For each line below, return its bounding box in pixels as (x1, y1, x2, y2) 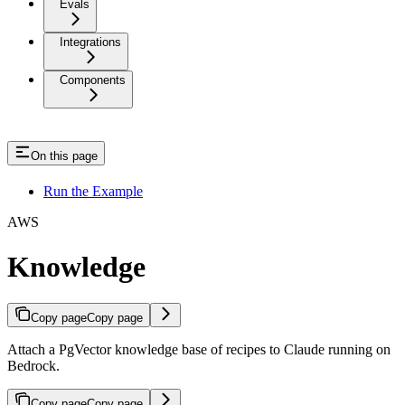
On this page (31, 149, 98, 164)
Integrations (60, 35, 121, 50)
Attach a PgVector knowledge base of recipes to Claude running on (7, 342, 391, 358)
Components (60, 73, 126, 88)
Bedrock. (7, 358, 60, 374)
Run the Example (43, 184, 143, 200)
